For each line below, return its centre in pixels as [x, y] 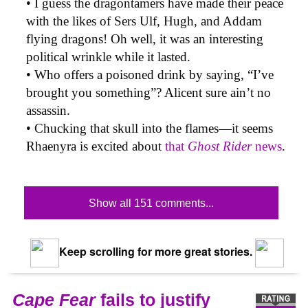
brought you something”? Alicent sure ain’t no [148, 93]
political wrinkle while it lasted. [108, 57]
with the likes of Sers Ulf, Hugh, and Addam [144, 21]
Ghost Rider [220, 146]
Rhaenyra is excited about [96, 146]
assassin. [50, 111]
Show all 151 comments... [151, 203]
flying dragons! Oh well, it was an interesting [145, 39]
